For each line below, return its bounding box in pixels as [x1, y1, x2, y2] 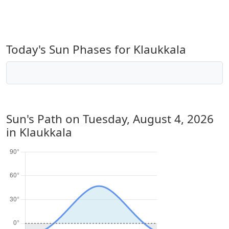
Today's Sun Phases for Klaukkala [6, 41, 186, 57]
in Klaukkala [6, 124, 72, 140]
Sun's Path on [6, 111, 83, 127]
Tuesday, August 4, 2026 [83, 111, 214, 127]
